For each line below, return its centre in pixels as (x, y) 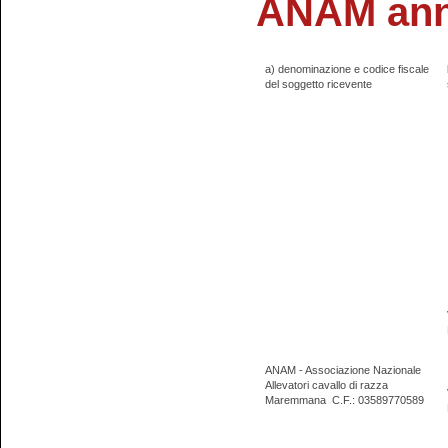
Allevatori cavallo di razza (326, 385)
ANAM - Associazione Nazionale (342, 370)
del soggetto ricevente (318, 84)
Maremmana (295, 400)
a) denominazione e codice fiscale (346, 69)
